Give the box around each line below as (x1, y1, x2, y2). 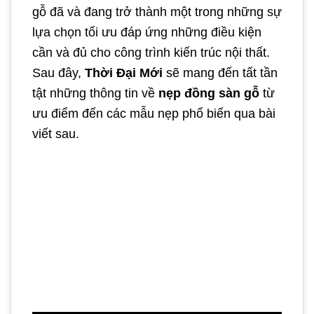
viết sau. (32, 127, 79, 141)
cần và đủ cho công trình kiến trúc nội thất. (32, 46, 270, 60)
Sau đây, (32, 66, 85, 80)
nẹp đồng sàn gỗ (158, 86, 259, 100)
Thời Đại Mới (85, 66, 166, 80)
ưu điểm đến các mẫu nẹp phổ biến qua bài (32, 107, 275, 121)
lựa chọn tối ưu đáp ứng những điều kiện (32, 25, 261, 39)
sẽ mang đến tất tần (166, 66, 278, 80)
